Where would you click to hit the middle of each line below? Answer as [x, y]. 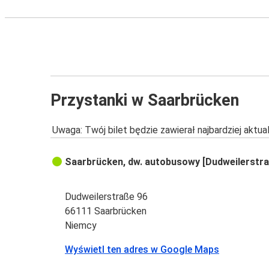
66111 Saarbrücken [106, 211]
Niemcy [81, 226]
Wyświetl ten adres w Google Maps [142, 250]
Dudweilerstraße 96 [107, 197]
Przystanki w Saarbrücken [145, 100]
